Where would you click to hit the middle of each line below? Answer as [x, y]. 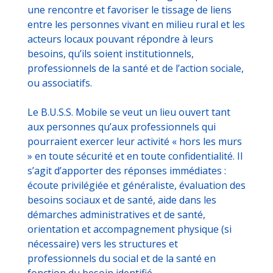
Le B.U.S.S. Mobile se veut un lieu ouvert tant [129, 112]
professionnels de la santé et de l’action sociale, [136, 68]
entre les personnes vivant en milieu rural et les [136, 24]
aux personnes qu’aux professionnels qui [122, 126]
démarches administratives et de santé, [116, 214]
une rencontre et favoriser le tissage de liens [129, 9]
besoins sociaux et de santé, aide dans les [122, 200]
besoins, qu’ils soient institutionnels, [111, 53]
